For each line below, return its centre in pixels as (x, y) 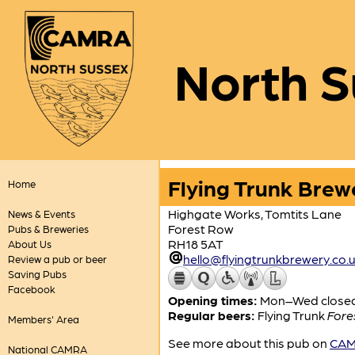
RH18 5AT (196, 244)
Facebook (31, 289)
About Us (29, 244)
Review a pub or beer (57, 259)
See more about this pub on (249, 343)
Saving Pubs (37, 274)
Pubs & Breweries (48, 229)
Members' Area (43, 319)
